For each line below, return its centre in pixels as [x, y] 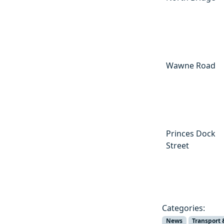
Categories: [183, 208]
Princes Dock [191, 133]
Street [177, 145]
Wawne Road [191, 65]
